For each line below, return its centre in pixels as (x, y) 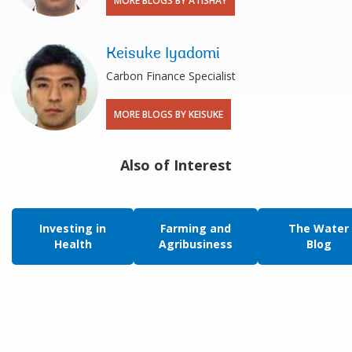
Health (73, 244)
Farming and (196, 228)
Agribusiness (196, 244)
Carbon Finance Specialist (171, 75)
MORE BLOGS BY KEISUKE (169, 114)
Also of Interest (176, 165)
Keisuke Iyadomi (163, 54)
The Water (319, 228)
